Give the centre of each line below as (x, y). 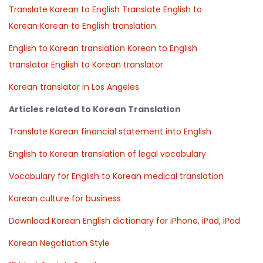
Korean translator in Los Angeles (74, 87)
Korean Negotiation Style (59, 243)
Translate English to (162, 9)
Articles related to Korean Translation (95, 109)
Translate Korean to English (64, 9)
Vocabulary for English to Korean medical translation (116, 176)
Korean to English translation (98, 26)
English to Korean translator (107, 64)
